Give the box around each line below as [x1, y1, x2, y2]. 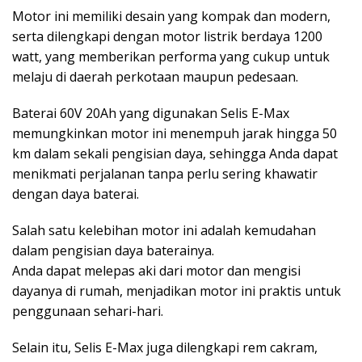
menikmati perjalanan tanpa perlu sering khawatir [12, 164, 318, 183]
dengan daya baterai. [12, 184, 139, 203]
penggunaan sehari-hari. [12, 301, 163, 320]
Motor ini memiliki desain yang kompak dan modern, [12, 6, 330, 25]
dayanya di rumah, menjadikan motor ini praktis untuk [12, 281, 341, 300]
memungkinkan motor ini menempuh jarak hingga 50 [12, 124, 337, 142]
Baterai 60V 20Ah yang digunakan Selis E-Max [12, 103, 289, 122]
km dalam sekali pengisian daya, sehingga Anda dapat [12, 144, 338, 162]
